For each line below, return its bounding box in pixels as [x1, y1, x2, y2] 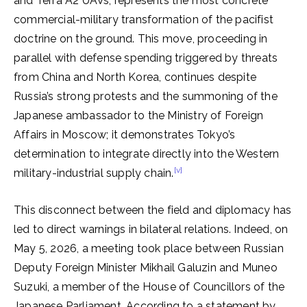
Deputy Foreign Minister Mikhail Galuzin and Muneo [14, 261, 278, 274]
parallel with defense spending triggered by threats [14, 51, 278, 64]
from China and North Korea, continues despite [14, 71, 257, 84]
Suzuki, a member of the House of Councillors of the [14, 280, 285, 293]
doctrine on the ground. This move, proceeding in [14, 32, 268, 45]
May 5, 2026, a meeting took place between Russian [14, 242, 284, 255]
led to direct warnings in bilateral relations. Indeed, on [14, 223, 288, 236]
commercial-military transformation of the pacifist [14, 13, 274, 26]
